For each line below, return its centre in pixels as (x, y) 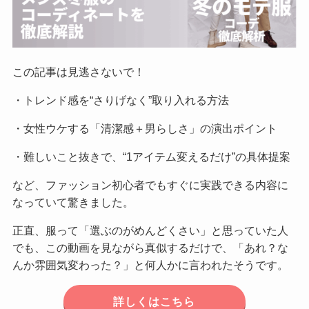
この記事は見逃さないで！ (78, 71)
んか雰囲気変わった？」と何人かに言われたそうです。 (150, 265)
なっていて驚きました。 (73, 202)
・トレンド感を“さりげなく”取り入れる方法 (120, 100)
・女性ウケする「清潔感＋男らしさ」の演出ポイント (144, 128)
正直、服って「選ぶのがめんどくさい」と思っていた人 (150, 231)
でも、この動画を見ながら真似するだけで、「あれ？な (150, 248)
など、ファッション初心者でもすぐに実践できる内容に (150, 185)
